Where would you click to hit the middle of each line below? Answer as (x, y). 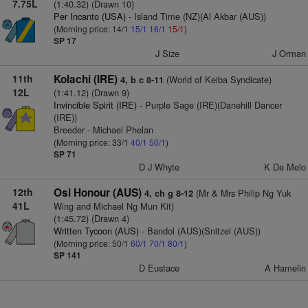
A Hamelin (285, 268)
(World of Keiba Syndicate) (217, 79)
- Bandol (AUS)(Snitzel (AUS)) (199, 231)
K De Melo (285, 167)
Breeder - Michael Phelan (103, 130)
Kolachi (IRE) (85, 79)
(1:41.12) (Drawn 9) (91, 92)
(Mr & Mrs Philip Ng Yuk (242, 193)
